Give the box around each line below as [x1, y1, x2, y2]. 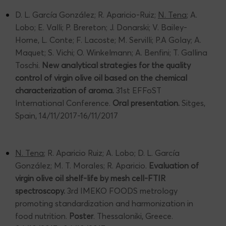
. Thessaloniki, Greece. [93, 210, 173, 221]
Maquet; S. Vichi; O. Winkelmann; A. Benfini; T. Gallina [15, 47, 207, 58]
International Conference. [15, 97, 112, 108]
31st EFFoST [116, 85, 161, 95]
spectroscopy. [15, 185, 67, 196]
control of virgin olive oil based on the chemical [15, 72, 187, 83]
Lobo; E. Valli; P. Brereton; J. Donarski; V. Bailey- [15, 22, 187, 32]
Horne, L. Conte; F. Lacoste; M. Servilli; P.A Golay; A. [15, 34, 201, 45]
